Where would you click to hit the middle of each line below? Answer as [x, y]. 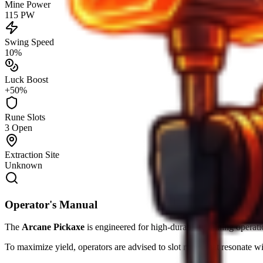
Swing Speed [29, 42]
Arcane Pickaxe [53, 227]
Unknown [23, 165]
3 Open [18, 127]
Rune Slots [25, 117]
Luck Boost [26, 79]
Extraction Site [32, 154]
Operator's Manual [51, 204]
